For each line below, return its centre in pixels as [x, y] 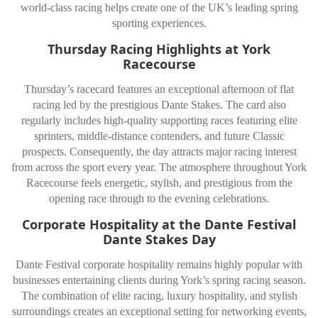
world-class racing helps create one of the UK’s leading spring [159, 8]
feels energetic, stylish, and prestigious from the [185, 183]
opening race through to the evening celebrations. [159, 199]
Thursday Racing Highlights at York [159, 49]
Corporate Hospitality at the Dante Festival [159, 224]
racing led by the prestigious [97, 105]
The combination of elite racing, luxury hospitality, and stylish [159, 296]
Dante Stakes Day [159, 239]
